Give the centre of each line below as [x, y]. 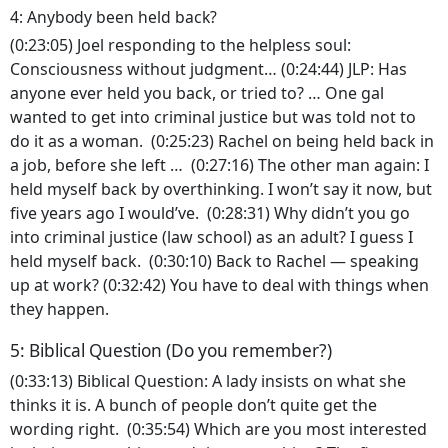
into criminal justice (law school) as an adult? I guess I [211, 237]
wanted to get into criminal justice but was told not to [213, 117]
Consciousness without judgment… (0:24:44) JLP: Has [208, 69]
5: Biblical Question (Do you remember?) [173, 351]
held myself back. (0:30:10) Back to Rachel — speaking [214, 261]
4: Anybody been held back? [115, 16]
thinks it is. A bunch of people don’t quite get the [193, 404]
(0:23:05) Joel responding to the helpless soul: [180, 45]
